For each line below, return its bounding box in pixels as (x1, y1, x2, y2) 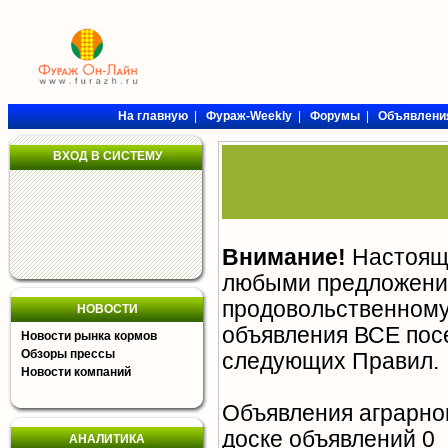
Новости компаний (21, 365, 131, 379)
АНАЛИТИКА (69, 432, 145, 446)
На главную (117, 109, 188, 123)
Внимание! (222, 245, 346, 271)
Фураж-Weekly (205, 109, 292, 123)
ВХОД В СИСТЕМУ (52, 149, 162, 163)
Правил (352, 349, 433, 375)
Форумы (309, 109, 360, 123)
